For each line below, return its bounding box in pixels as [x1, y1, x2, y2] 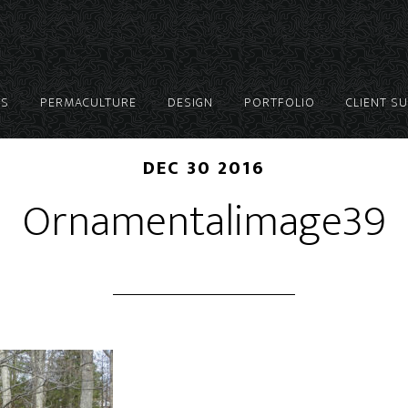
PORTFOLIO [244, 92, 315, 113]
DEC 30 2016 [143, 153, 265, 184]
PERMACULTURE [40, 92, 137, 113]
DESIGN [168, 92, 213, 113]
